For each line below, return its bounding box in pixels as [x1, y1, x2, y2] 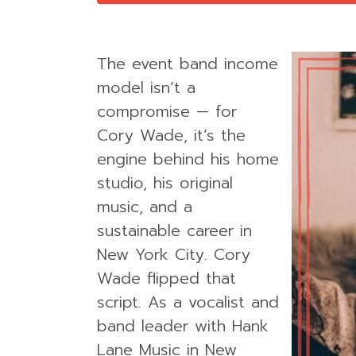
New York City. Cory [97, 242, 250, 266]
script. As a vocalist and [97, 290, 279, 314]
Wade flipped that [97, 266, 236, 290]
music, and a [97, 195, 192, 219]
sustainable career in [97, 219, 252, 242]
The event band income [97, 52, 278, 75]
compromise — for [97, 99, 237, 123]
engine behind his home [97, 147, 279, 171]
